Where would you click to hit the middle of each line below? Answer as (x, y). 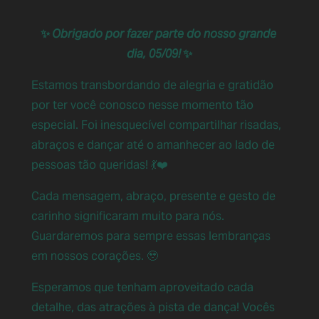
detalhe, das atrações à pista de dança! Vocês (153, 307)
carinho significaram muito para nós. (128, 216)
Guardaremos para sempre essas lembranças (151, 236)
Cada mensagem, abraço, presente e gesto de (154, 196)
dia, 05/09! (154, 53)
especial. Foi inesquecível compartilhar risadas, (157, 125)
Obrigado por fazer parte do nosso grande (164, 33)
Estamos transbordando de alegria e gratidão (153, 85)
